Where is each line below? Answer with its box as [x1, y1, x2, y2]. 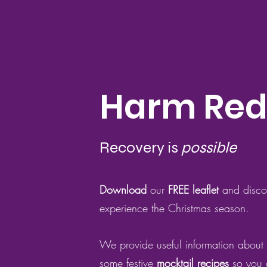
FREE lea [167, 182, 206, 197]
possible [181, 138, 237, 157]
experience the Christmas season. [99, 201, 249, 215]
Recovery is [99, 138, 181, 157]
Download [99, 182, 150, 197]
